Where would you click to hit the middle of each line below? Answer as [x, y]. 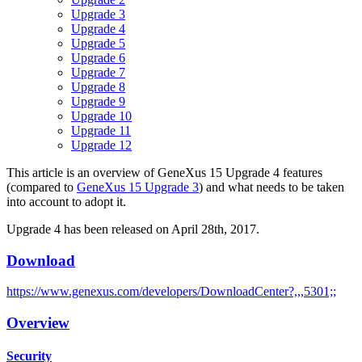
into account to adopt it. [66, 201]
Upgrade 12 [101, 145]
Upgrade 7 [98, 72]
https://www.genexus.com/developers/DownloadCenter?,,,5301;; [171, 292]
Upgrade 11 [101, 130]
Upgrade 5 [98, 43]
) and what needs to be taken [271, 187]
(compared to [42, 187]
